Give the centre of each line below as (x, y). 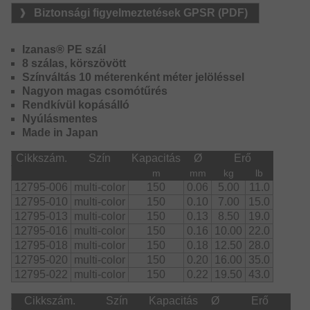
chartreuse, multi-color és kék (83, 35)
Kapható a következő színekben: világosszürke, (127, 21)
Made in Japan (60, 133)
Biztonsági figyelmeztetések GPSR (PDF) (141, 13)
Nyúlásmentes (60, 119)
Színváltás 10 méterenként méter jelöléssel (133, 77)
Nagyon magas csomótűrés (95, 91)
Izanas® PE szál (64, 50)
